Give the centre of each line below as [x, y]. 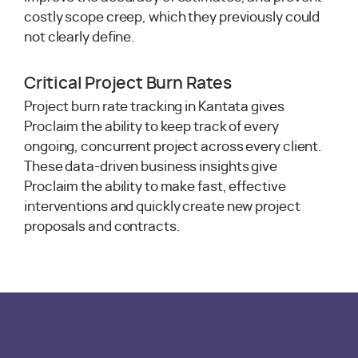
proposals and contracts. [102, 227]
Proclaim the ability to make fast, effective [155, 187]
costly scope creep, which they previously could [172, 17]
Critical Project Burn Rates [128, 84]
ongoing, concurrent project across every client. [173, 147]
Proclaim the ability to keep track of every [151, 127]
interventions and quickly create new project [162, 207]
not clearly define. [80, 37]
